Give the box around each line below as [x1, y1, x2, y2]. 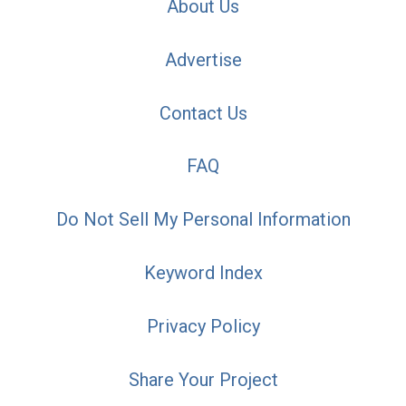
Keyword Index [143, 262, 263, 285]
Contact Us [159, 101, 247, 124]
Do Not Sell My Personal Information [55, 208, 351, 231]
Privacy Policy [146, 314, 260, 337]
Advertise [164, 48, 242, 71]
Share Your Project [128, 368, 278, 391]
